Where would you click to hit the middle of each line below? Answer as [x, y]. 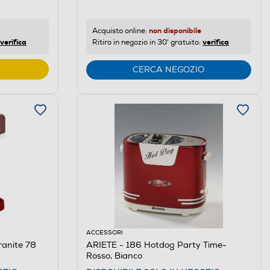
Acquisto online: [120, 31]
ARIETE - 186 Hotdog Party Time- [156, 245]
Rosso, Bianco [114, 256]
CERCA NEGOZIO [169, 69]
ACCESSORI [104, 232]
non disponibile [175, 30]
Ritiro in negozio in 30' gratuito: [147, 42]
